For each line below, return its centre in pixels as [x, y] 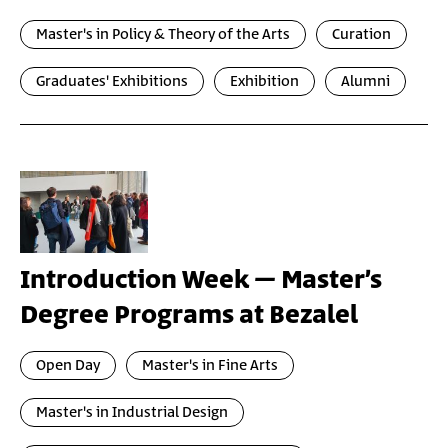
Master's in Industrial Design [132, 412]
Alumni [365, 81]
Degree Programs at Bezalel [189, 315]
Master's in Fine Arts [210, 365]
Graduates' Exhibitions [112, 81]
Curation [361, 34]
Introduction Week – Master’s [201, 280]
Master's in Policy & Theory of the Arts [163, 34]
